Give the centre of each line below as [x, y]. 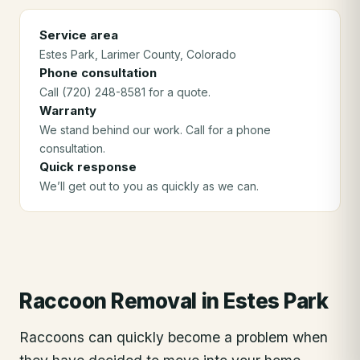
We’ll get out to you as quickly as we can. [149, 186]
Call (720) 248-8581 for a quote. [125, 92]
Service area [79, 35]
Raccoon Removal [108, 301]
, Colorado [208, 54]
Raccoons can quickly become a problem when [174, 337]
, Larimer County [137, 54]
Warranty [68, 110]
